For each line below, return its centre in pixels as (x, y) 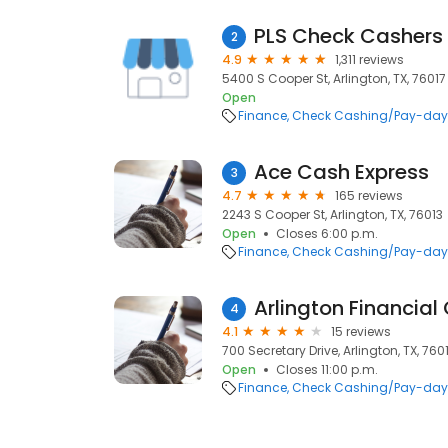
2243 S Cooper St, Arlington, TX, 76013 (332, 214)
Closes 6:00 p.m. (327, 233)
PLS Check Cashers (348, 36)
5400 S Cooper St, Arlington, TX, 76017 (334, 78)
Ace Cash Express (341, 172)
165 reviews (369, 195)
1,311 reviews (369, 59)
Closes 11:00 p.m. (327, 369)
